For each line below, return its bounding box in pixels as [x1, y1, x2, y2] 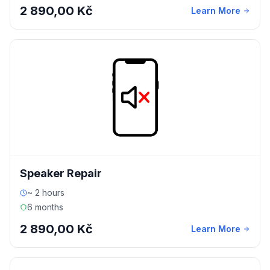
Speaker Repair [20, 167, 102, 180]
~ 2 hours [27, 187, 64, 198]
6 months [27, 202, 63, 212]
